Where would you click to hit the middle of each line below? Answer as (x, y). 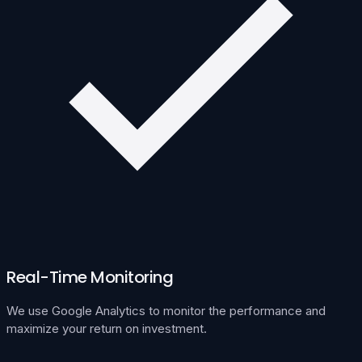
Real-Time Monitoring (90, 277)
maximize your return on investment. (107, 328)
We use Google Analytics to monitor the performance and (166, 310)
